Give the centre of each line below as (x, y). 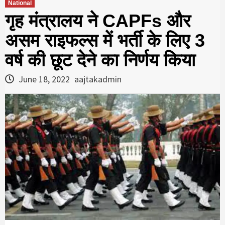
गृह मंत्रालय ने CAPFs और (98, 21)
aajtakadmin (98, 79)
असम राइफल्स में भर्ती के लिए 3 (105, 40)
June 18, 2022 (44, 79)
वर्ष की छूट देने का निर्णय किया (100, 60)
